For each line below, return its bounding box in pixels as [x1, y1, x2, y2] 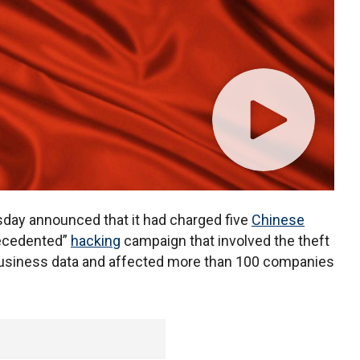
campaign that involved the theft [121, 232, 329, 249]
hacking [71, 232, 121, 249]
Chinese [252, 211, 305, 228]
